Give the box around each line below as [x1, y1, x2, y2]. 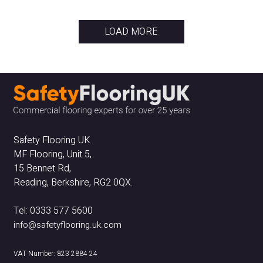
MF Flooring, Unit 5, [13, 147, 92, 162]
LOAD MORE [104, 24, 159, 39]
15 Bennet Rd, [13, 161, 71, 176]
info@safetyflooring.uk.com [13, 218, 122, 232]
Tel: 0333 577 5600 [13, 204, 93, 218]
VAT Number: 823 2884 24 [13, 248, 97, 259]
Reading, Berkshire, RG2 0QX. [13, 176, 133, 190]
